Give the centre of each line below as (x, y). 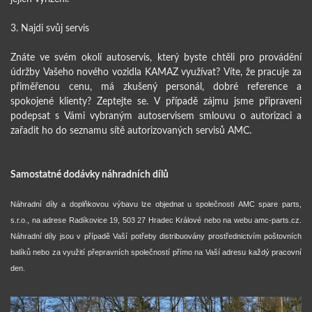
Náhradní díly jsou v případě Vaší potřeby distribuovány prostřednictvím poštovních (156, 236)
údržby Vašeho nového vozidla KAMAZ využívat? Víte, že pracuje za (156, 71)
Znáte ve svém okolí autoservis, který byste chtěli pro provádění (156, 56)
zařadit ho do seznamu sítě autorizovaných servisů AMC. (131, 130)
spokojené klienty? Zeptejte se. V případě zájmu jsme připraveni (156, 100)
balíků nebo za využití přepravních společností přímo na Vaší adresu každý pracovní (156, 252)
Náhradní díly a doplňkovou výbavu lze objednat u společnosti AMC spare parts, (156, 204)
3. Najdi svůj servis (50, 27)
